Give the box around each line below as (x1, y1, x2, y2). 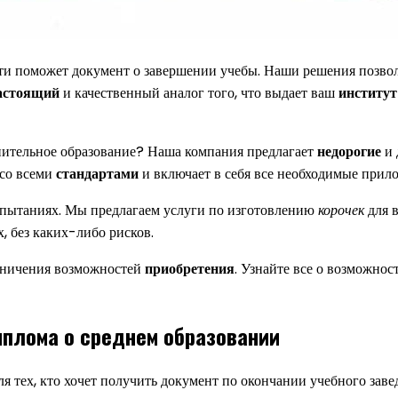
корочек (318, 199, 364, 220)
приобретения (145, 258, 235, 279)
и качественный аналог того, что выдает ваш (60, 82, 338, 103)
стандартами (56, 163, 139, 184)
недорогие (317, 140, 381, 162)
